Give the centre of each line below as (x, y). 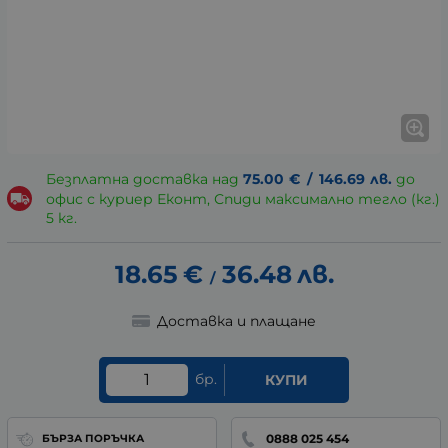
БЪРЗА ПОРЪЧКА (92, 439)
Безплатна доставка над (144, 179)
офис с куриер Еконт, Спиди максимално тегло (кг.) (242, 199)
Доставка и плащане (236, 320)
